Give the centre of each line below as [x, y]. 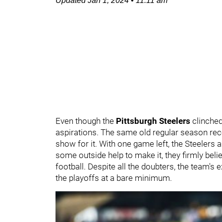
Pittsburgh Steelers [154, 121]
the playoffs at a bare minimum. [114, 178]
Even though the [86, 121]
